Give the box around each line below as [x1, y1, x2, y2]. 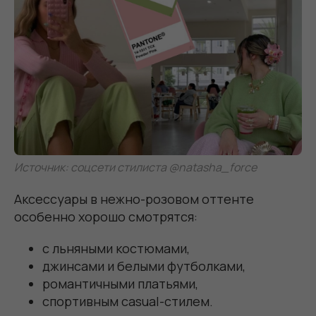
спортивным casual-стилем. [42, 292, 213, 310]
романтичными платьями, [42, 274, 198, 292]
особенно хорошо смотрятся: [14, 207, 197, 225]
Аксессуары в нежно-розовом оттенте [14, 190, 254, 207]
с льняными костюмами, [42, 239, 190, 257]
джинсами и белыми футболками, [42, 257, 245, 274]
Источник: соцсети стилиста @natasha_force [14, 159, 257, 175]
